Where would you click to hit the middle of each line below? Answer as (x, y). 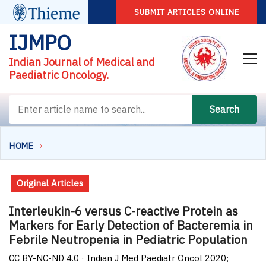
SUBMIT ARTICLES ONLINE (186, 12)
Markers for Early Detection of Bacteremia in (131, 225)
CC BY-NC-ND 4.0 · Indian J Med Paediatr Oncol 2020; (119, 258)
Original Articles (50, 183)
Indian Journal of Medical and (82, 62)
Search (224, 110)
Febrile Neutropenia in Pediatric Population (128, 239)
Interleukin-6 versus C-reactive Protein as (123, 211)
